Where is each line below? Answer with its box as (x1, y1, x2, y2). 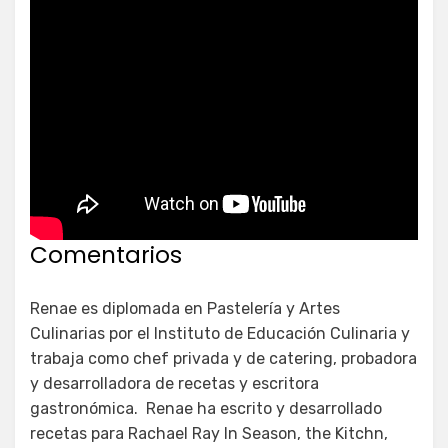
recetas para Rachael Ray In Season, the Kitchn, (30, 423, 388, 443)
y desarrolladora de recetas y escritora (30, 373, 319, 393)
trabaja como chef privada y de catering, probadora (30, 348, 417, 368)
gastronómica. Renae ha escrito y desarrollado (30, 398, 382, 418)
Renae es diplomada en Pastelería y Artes (30, 298, 340, 318)
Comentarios (30, 238, 182, 271)
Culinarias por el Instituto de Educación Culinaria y (30, 323, 410, 343)
